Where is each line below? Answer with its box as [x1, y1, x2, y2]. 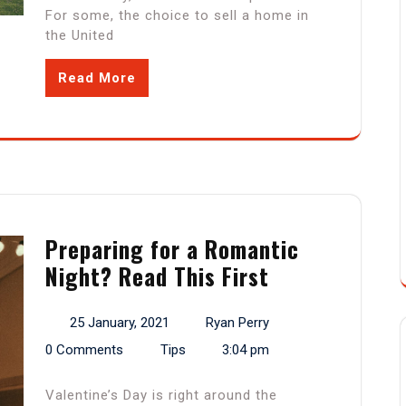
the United [45, 27, 114, 44]
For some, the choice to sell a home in [45, 7, 309, 24]
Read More [58, 70, 136, 87]
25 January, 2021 [69, 314, 169, 332]
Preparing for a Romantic [45, 232, 299, 266]
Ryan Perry [206, 314, 269, 332]
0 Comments [45, 342, 123, 359]
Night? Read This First [45, 259, 269, 294]
